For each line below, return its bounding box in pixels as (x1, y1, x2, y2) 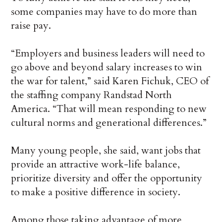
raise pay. (11, 19, 52, 33)
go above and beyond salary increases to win (11, 60, 203, 74)
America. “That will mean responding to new (11, 102, 207, 116)
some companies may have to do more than (11, 5, 198, 19)
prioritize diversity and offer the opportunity (11, 171, 203, 185)
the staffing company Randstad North (11, 88, 172, 102)
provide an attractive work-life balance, (11, 158, 180, 171)
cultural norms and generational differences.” (11, 116, 207, 130)
